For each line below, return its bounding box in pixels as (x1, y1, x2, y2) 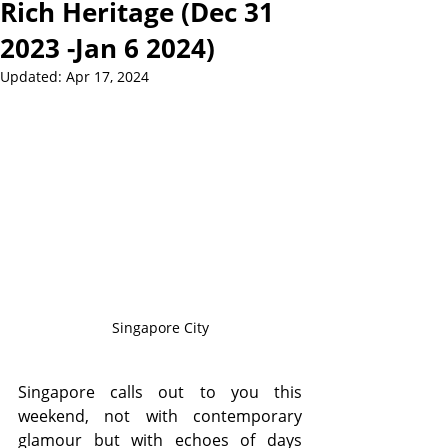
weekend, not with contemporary (18, 405, 302, 428)
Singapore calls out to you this (18, 381, 302, 404)
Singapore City (111, 318, 209, 338)
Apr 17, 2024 (66, 67, 149, 86)
